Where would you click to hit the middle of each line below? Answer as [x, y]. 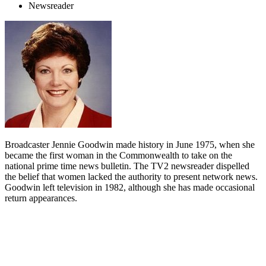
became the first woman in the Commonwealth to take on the [118, 156]
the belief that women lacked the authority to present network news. [131, 177]
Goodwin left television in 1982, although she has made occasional [130, 188]
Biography [37, 253]
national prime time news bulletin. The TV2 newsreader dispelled [127, 166]
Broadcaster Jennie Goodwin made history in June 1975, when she [130, 145]
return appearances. [41, 198]
